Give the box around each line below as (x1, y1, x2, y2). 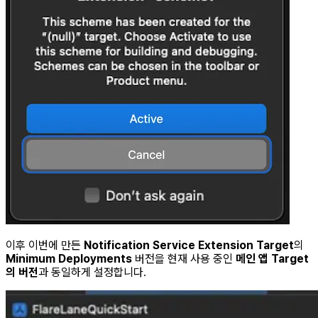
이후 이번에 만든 (6, 238, 84, 253)
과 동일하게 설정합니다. (38, 265, 146, 280)
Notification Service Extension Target (84, 238, 294, 253)
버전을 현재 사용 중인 (132, 252, 236, 266)
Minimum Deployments (6, 252, 132, 266)
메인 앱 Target (236, 252, 309, 266)
